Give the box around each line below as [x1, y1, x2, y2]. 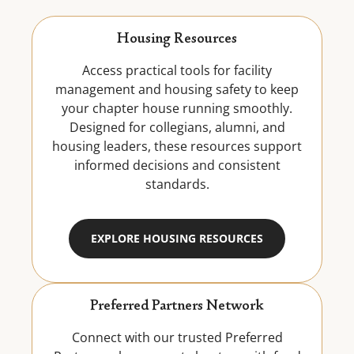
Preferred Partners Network [90, 299, 264, 314]
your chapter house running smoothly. [62, 100, 292, 117]
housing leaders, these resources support [52, 137, 302, 155]
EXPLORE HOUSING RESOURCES [91, 231, 263, 246]
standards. [145, 175, 209, 193]
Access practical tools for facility [82, 62, 272, 79]
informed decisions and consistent [73, 156, 281, 174]
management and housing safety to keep [55, 81, 299, 98]
